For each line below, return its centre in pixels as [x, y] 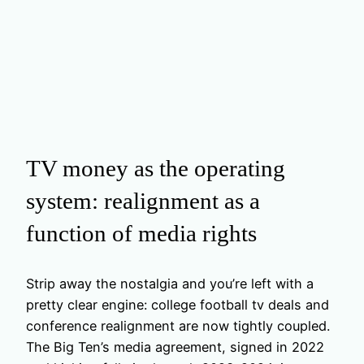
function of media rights [141, 233]
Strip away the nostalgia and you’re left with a [170, 284]
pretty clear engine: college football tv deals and [178, 305]
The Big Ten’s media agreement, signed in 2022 [175, 347]
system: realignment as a [143, 200]
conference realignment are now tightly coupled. [178, 326]
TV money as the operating [156, 168]
